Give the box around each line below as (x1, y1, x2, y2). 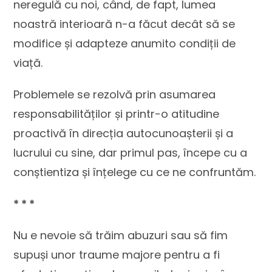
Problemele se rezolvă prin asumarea (13, 87, 216, 102)
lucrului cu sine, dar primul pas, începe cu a (13, 145, 248, 160)
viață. (13, 55, 43, 70)
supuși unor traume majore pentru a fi (13, 247, 220, 262)
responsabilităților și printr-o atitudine (13, 106, 220, 121)
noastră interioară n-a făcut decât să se (13, 16, 236, 32)
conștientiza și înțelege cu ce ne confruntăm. (13, 165, 256, 180)
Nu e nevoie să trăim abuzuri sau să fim (13, 228, 228, 243)
